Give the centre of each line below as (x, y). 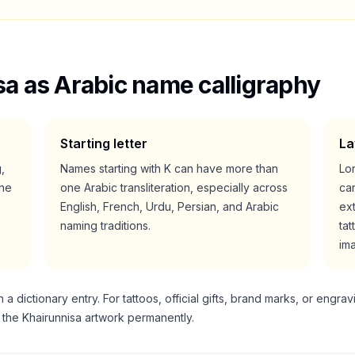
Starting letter (104, 143)
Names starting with (113, 168)
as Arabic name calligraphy (169, 85)
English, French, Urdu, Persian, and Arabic (170, 206)
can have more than (225, 168)
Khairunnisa (52, 317)
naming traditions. (106, 225)
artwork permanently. (138, 317)
